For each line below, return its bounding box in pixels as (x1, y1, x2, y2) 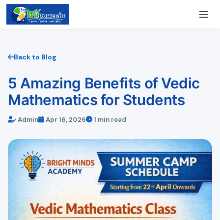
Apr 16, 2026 (44, 115, 86, 124)
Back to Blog (14, 52, 56, 61)
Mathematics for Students (8, 90, 185, 109)
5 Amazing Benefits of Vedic (8, 74, 200, 92)
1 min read (92, 115, 126, 124)
